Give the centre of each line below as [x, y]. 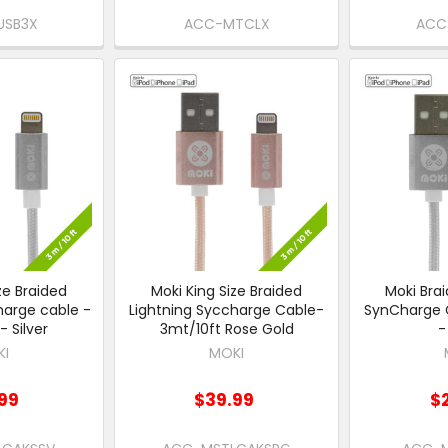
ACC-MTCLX [226, 23]
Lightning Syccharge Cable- [227, 309]
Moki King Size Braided [227, 290]
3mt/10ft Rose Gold [226, 328]
